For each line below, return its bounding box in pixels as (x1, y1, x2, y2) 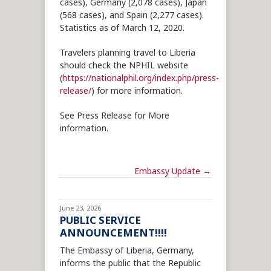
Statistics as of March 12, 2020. (60, 22, 184, 34)
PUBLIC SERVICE (60, 214, 141, 228)
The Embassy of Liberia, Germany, (60, 245, 194, 257)
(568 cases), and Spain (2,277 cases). (60, 10, 204, 22)
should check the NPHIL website (60, 60, 188, 72)
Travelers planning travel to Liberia (60, 47, 195, 59)
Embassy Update (134, 166, 203, 178)
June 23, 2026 (60, 204, 101, 214)
